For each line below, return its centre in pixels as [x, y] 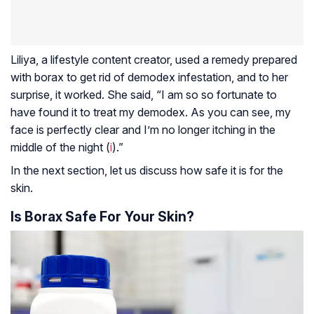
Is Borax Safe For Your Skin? [102, 216]
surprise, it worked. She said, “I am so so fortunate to [144, 94]
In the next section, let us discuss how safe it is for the [147, 170]
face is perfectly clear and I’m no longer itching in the [143, 129]
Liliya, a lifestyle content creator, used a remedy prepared [154, 59]
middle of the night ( [60, 147]
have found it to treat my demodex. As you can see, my [151, 112]
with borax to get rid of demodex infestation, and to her [149, 77]
